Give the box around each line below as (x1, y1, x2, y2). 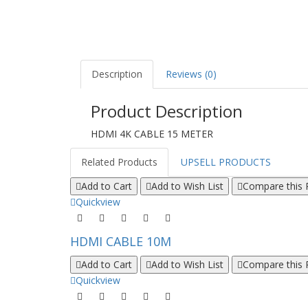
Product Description (91, 100, 243, 122)
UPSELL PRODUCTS (181, 155, 271, 168)
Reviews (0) (166, 67, 217, 80)
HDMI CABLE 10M (70, 233, 171, 250)
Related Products (81, 155, 157, 168)
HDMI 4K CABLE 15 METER (91, 127, 213, 140)
